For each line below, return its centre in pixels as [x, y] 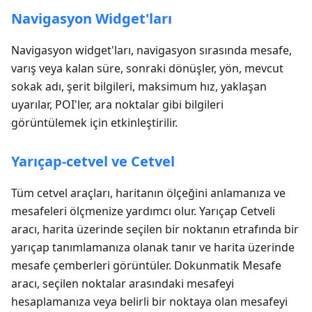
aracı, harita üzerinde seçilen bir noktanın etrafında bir [155, 229]
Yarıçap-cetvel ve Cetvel [93, 161]
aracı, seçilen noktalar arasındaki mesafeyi [123, 283]
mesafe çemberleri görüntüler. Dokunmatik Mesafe [146, 265]
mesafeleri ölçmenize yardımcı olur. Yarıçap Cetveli [143, 211]
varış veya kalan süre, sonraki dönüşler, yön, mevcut [147, 68]
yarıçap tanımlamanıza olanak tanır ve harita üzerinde [153, 247]
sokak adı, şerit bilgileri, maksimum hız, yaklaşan [139, 86]
